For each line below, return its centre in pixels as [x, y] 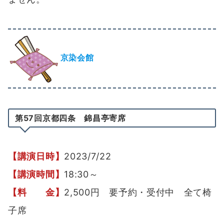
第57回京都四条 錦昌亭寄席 [70, 118]
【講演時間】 [36, 174]
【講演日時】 [36, 156]
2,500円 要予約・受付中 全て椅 [138, 192]
